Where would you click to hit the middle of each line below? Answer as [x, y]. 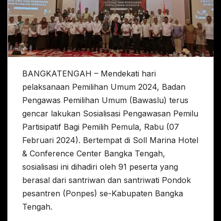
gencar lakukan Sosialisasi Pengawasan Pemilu [110, 114]
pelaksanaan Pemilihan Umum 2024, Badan [104, 87]
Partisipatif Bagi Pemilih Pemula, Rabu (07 [101, 127]
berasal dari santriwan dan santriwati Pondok [107, 180]
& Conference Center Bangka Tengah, [94, 154]
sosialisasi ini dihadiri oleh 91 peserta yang [100, 167]
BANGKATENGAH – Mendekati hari [89, 74]
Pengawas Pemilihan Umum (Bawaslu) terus [105, 100]
